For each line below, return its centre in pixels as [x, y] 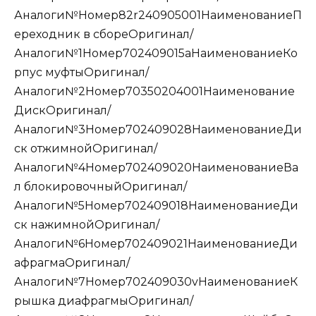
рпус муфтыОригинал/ [81, 72]
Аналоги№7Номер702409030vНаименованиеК [156, 281]
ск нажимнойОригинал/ [87, 224]
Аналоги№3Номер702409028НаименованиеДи [158, 129]
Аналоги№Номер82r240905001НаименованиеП [158, 15]
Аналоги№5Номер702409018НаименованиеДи [156, 205]
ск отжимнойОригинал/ [86, 148]
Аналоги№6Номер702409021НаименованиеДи [156, 243]
